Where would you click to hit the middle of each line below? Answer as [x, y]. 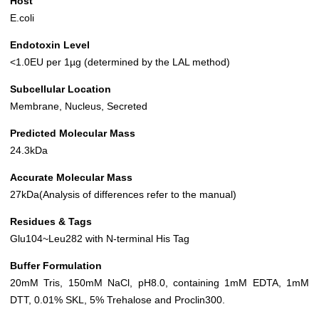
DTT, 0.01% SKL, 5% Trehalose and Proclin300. [117, 300]
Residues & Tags [51, 222]
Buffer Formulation [56, 266]
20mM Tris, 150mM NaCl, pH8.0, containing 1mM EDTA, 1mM [159, 283]
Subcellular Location [61, 89]
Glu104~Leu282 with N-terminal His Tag [100, 239]
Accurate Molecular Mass [71, 178]
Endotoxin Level [50, 45]
